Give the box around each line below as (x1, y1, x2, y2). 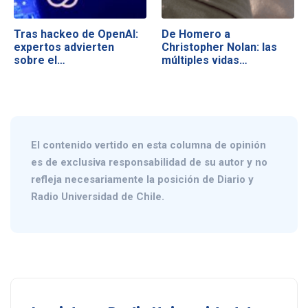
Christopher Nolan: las (162, 40, 278, 54)
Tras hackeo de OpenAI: (14, 27, 138, 41)
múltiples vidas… (162, 53, 248, 67)
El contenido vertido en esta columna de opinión (31, 139, 266, 152)
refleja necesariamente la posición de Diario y (31, 173, 254, 186)
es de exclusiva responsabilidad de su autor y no (31, 156, 267, 169)
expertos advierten (14, 40, 114, 54)
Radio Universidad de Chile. (31, 190, 164, 203)
